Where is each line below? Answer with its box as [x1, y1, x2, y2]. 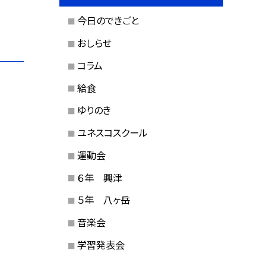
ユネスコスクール [77, 125, 148, 140]
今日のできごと [77, 13, 139, 28]
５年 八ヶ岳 [77, 192, 130, 207]
